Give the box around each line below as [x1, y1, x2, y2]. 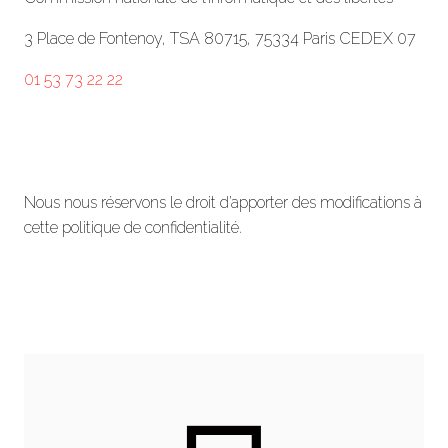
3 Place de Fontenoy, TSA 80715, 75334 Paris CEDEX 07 [24, 28, 416, 48]
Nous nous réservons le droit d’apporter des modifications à [24, 192, 422, 212]
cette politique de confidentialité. [24, 217, 242, 237]
